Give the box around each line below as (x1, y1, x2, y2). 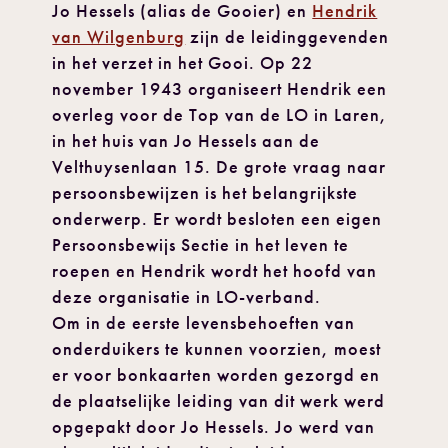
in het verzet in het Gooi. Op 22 (52, 52, 314, 75)
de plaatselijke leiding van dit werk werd (52, 390, 386, 413)
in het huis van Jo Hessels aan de (52, 130, 321, 153)
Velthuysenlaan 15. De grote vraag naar (52, 156, 387, 179)
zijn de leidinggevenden (185, 26, 390, 49)
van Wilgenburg (52, 26, 186, 49)
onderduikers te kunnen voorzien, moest (52, 338, 382, 361)
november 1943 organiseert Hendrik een (52, 78, 388, 101)
